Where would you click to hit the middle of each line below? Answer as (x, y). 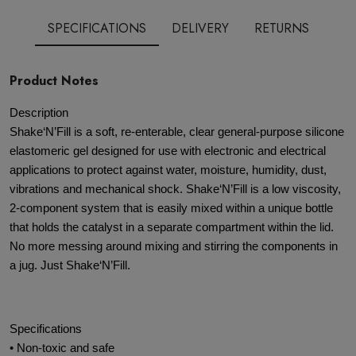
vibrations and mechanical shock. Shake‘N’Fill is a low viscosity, (175, 189)
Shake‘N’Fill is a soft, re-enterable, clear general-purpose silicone (177, 132)
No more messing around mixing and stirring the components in (174, 246)
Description (39, 113)
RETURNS (281, 28)
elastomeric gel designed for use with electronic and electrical (168, 151)
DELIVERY (200, 28)
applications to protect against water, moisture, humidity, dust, (168, 170)
